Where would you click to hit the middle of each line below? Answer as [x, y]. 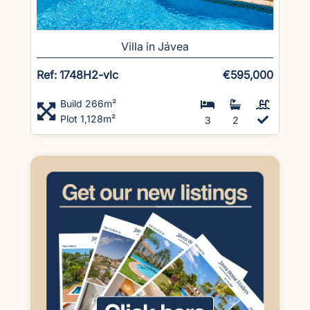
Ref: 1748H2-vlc [77, 74]
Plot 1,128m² [88, 118]
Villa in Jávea [155, 46]
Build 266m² [88, 103]
